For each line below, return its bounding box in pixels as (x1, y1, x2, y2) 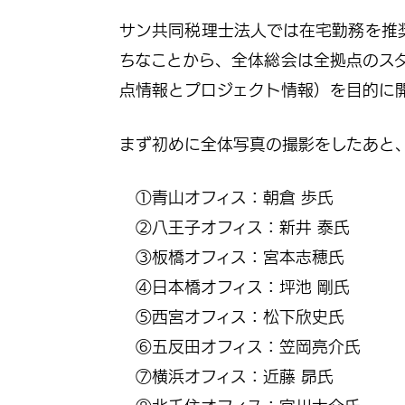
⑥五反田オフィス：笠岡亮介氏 (119, 338, 361, 354)
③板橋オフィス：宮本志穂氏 (119, 249, 344, 265)
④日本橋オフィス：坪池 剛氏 (119, 278, 350, 295)
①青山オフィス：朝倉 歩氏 (119, 189, 334, 205)
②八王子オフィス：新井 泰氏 (119, 219, 350, 235)
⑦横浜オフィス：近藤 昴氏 (119, 368, 334, 384)
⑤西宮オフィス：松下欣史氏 (119, 308, 344, 325)
